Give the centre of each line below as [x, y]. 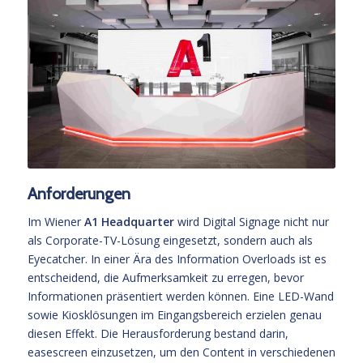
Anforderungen [79, 193]
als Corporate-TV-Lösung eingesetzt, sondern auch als [170, 240]
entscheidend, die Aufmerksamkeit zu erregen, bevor [165, 277]
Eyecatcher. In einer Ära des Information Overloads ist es [177, 258]
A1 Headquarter [129, 221]
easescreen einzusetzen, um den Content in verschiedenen [181, 352]
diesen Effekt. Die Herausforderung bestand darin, [158, 333]
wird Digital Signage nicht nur [251, 221]
